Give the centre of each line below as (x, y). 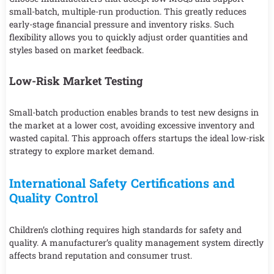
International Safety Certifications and (122, 183)
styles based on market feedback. (76, 50)
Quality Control (54, 198)
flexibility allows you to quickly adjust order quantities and (128, 37)
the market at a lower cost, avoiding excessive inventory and (132, 125)
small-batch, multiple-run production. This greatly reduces (128, 12)
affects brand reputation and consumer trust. (101, 256)
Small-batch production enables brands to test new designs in (134, 113)
